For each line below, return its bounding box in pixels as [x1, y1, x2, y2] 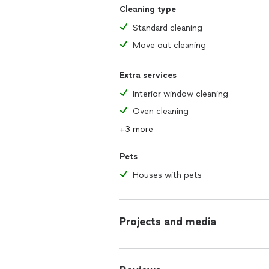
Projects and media [119, 215, 216, 228]
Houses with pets [133, 170, 202, 180]
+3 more [119, 124, 153, 134]
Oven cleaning [133, 106, 189, 116]
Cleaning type [119, 4, 176, 14]
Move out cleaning [133, 40, 206, 50]
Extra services [119, 70, 177, 80]
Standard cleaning [133, 23, 202, 33]
